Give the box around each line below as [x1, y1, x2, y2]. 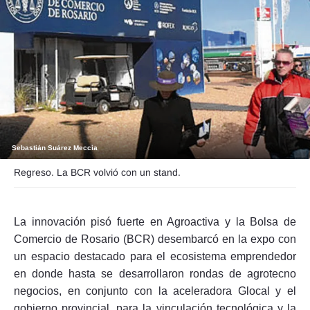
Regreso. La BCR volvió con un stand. [14, 166, 181, 178]
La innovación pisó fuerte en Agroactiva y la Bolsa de [14, 215, 296, 228]
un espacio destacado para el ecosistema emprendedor [14, 250, 296, 262]
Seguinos [90, 69, 131, 80]
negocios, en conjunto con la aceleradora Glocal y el [14, 284, 296, 297]
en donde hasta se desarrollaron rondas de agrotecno [14, 267, 296, 280]
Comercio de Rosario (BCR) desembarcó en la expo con [14, 232, 296, 245]
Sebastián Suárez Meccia [12, 143, 98, 152]
